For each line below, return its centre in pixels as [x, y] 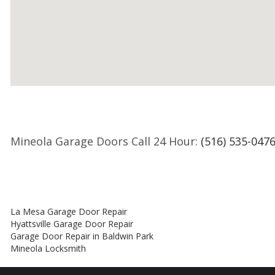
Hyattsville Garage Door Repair [72, 224]
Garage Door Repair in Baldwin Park [82, 236]
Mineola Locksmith [48, 248]
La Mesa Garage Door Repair [69, 211]
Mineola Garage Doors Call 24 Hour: [106, 141]
